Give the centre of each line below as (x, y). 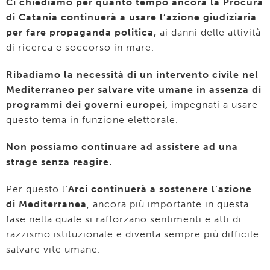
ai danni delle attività (209, 32)
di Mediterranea (46, 204)
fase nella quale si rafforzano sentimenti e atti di (124, 219)
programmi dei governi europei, (87, 105)
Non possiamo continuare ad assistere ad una (122, 147)
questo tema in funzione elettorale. (92, 120)
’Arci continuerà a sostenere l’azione (159, 189)
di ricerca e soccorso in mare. (80, 47)
